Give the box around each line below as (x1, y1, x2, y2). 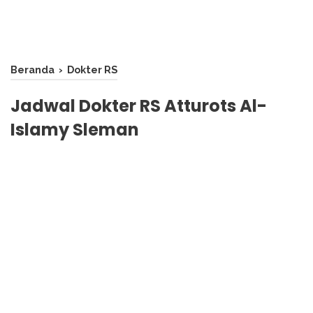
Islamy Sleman (10, 118, 139, 141)
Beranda (10, 64, 54, 75)
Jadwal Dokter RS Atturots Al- (10, 94, 267, 117)
